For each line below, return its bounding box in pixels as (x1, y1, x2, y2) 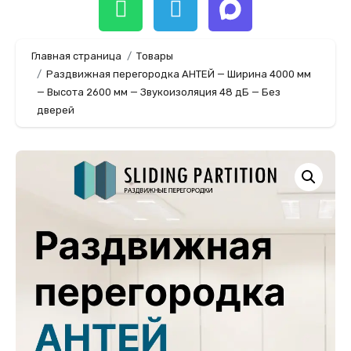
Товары (136, 50, 173, 63)
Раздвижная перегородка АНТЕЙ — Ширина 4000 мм (46, 68, 311, 81)
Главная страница (31, 50, 121, 63)
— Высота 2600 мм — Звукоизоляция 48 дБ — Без (36, 86, 280, 99)
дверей (36, 104, 74, 117)
